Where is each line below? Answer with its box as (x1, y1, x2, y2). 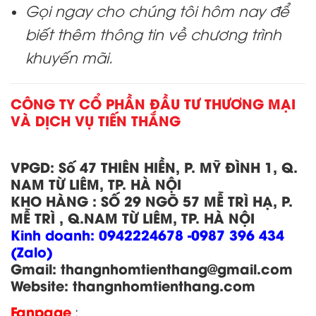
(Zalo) (11, 241, 53, 262)
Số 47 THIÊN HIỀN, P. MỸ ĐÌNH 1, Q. (54, 157, 298, 177)
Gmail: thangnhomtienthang (11, 258, 207, 279)
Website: (11, 275, 68, 296)
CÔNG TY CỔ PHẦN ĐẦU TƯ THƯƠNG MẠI (11, 92, 296, 113)
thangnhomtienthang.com (73, 275, 255, 296)
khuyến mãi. (25, 46, 113, 67)
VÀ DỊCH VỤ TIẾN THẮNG (11, 109, 181, 130)
